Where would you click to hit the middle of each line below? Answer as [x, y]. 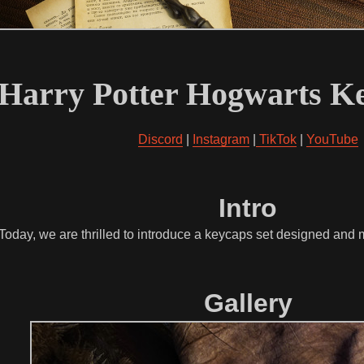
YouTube [332, 139]
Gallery [248, 303]
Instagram [221, 139]
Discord [160, 139]
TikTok [276, 139]
